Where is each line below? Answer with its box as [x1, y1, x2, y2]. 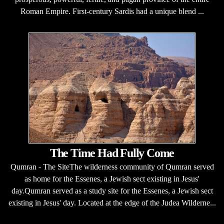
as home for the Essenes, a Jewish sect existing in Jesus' [24, 174, 199, 183]
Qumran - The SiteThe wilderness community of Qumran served [10, 162, 214, 171]
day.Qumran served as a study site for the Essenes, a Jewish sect [11, 186, 213, 195]
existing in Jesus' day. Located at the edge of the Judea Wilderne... [8, 198, 216, 207]
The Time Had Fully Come [49, 146, 174, 159]
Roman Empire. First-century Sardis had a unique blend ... [20, 7, 204, 15]
